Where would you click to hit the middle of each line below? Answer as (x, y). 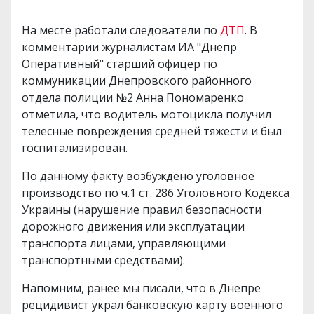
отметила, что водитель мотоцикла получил (146, 114)
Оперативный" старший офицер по (120, 63)
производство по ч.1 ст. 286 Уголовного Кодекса (156, 192)
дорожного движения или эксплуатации (133, 226)
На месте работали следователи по (121, 30)
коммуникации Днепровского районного (137, 80)
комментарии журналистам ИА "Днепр (129, 47)
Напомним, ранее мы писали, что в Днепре (141, 288)
